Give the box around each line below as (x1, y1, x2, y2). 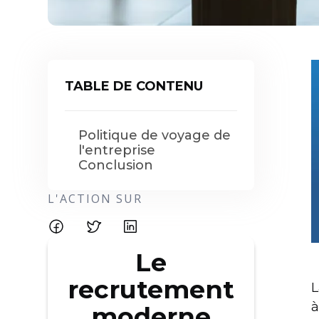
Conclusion (78, 157, 154, 173)
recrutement (68, 274, 235, 305)
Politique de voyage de (78, 127, 231, 143)
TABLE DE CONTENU (65, 78, 204, 94)
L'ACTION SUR (48, 191, 143, 206)
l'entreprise (78, 142, 156, 158)
